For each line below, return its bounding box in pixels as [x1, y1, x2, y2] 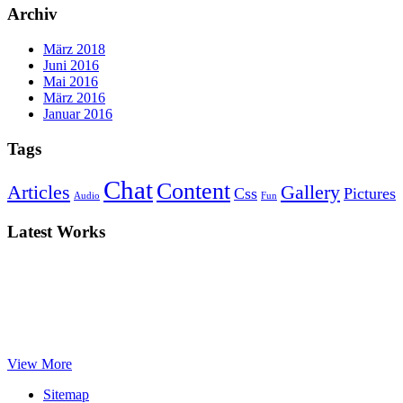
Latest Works [7, 222, 105, 242]
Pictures [344, 184, 396, 203]
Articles [7, 181, 70, 204]
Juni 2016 [43, 57, 99, 73]
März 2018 [43, 40, 105, 57]
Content [157, 178, 230, 205]
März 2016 [43, 89, 105, 105]
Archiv [7, 4, 58, 24]
